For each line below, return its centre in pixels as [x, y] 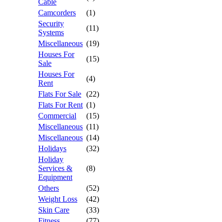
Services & [55, 168]
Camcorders [57, 13]
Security [51, 24]
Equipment [55, 177]
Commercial [57, 116]
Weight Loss [58, 199]
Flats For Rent [60, 105]
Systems [51, 32]
